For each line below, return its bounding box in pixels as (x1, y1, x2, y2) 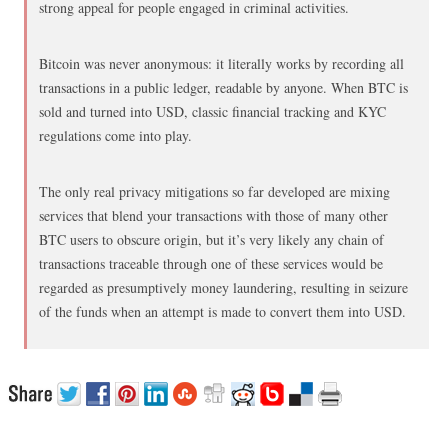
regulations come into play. (39, 126, 193, 145)
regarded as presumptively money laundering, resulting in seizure (39, 278, 409, 297)
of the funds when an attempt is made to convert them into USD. (39, 302, 407, 321)
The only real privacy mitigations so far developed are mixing (39, 182, 391, 201)
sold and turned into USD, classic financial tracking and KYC (39, 102, 387, 121)
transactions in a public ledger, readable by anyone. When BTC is (39, 78, 409, 97)
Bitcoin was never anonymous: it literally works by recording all (39, 54, 405, 73)
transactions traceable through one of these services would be (39, 254, 384, 273)
